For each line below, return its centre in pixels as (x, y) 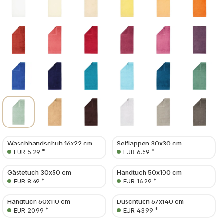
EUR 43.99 (138, 210)
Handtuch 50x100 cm (149, 173)
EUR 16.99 (137, 181)
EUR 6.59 (136, 152)
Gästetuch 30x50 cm (39, 173)
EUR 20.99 (29, 210)
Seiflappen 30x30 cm (149, 143)
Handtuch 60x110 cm (39, 202)
